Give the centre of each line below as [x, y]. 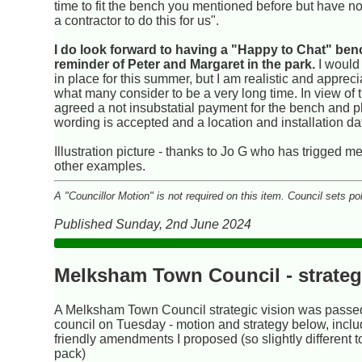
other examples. [100, 166]
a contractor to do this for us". [137, 21]
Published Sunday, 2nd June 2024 [153, 225]
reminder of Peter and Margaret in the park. [185, 65]
